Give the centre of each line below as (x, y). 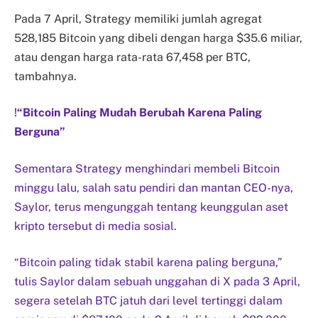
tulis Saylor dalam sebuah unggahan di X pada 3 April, (157, 282)
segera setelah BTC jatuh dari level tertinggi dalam (148, 301)
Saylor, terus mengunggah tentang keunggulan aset (151, 207)
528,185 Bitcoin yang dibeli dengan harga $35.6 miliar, (158, 38)
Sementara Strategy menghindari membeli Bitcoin (147, 168)
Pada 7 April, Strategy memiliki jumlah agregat (138, 18)
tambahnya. (45, 76)
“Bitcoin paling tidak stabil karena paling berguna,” (148, 263)
